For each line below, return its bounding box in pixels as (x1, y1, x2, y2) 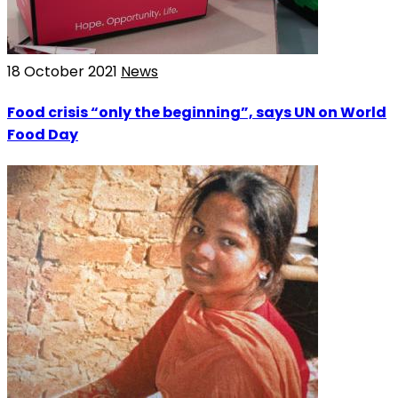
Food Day (7, 124, 78, 146)
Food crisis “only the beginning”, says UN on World (7, 102, 386, 123)
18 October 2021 (7, 61, 121, 82)
